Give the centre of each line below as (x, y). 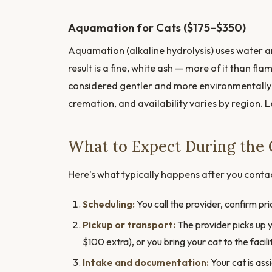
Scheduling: (109, 204)
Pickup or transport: (129, 224)
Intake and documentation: (146, 262)
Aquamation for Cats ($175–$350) (157, 27)
